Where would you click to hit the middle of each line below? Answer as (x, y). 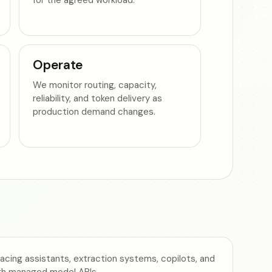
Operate (58, 65)
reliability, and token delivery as (98, 98)
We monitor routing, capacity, (95, 85)
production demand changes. (94, 111)
